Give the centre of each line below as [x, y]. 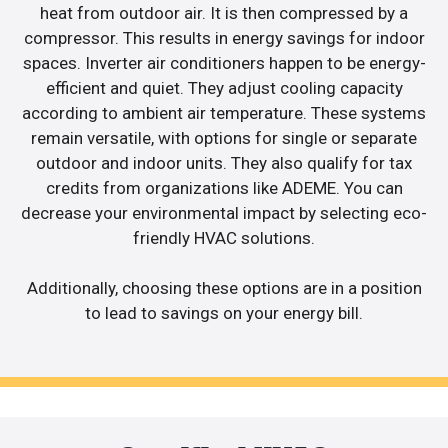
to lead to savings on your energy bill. [224, 313]
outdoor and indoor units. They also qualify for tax [224, 162]
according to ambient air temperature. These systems [224, 112]
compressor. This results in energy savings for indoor [224, 37]
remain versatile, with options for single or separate [224, 137]
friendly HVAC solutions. [224, 237]
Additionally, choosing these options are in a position [224, 288]
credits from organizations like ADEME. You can [224, 187]
